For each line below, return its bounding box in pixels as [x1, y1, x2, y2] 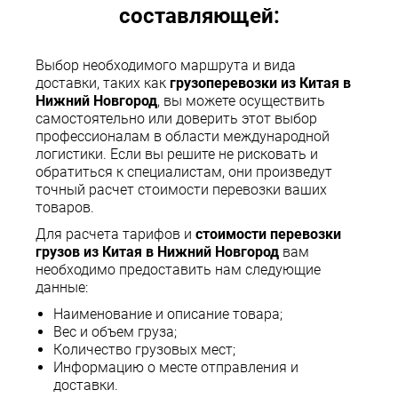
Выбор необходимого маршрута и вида [36, 57, 296, 75]
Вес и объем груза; [53, 323, 177, 341]
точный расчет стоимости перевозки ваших [36, 181, 327, 199]
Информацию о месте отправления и [53, 359, 298, 377]
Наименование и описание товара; [53, 306, 283, 323]
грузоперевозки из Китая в [170, 75, 351, 92]
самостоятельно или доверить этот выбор [36, 110, 317, 128]
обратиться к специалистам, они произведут [36, 163, 332, 181]
